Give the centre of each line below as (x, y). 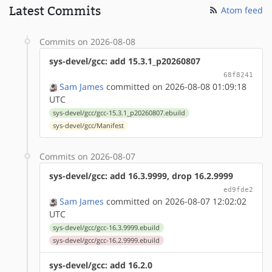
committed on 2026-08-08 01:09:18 (175, 86)
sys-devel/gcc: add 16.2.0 (101, 265)
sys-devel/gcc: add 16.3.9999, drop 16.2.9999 (141, 175)
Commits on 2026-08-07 (87, 156)
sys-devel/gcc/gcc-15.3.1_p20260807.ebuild (119, 113)
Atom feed (241, 10)
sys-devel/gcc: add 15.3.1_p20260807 (125, 61)
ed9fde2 (238, 189)
